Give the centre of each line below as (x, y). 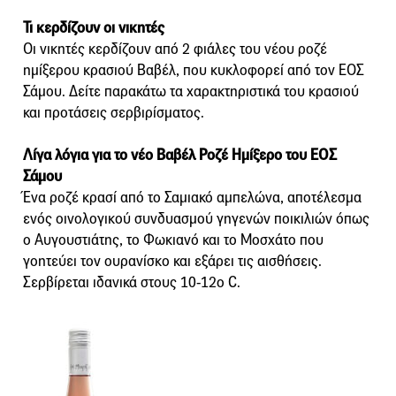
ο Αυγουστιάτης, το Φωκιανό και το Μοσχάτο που (173, 240)
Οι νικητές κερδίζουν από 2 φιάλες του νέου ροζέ (175, 49)
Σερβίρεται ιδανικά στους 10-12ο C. (132, 282)
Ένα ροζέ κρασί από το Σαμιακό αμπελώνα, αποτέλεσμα (192, 197)
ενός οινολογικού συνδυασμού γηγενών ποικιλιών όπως (196, 218)
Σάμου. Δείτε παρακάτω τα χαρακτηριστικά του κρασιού (191, 91)
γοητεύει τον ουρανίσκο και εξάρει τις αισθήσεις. (172, 261)
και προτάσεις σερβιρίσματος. (114, 112)
